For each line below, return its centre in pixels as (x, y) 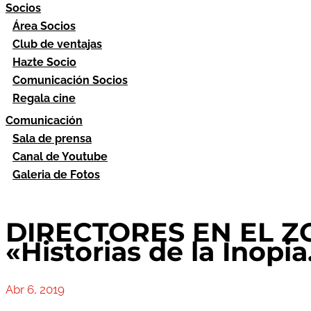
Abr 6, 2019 (35, 289)
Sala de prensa (52, 138)
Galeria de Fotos (56, 175)
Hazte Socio (44, 62)
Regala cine (44, 98)
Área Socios (44, 26)
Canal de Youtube (60, 157)
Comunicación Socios (70, 80)
